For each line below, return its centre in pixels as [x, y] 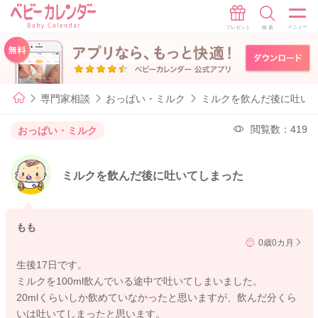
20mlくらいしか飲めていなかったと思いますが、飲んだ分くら [156, 298]
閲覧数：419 [279, 129]
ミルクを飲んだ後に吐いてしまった [153, 176]
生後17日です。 [51, 265]
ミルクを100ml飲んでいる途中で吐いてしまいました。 [139, 281]
